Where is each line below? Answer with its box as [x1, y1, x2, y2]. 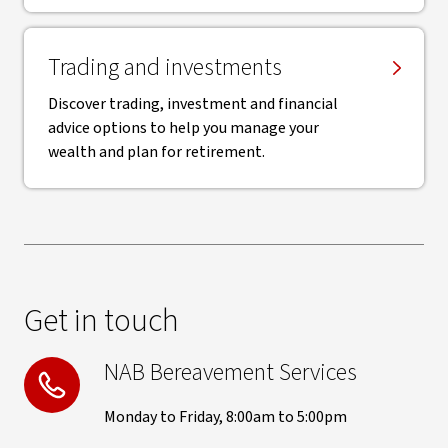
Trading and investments [48, 50, 282, 85]
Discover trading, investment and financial [48, 93, 338, 115]
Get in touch [24, 298, 179, 344]
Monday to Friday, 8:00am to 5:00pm [104, 406, 347, 428]
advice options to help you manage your [48, 117, 319, 139]
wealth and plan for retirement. [48, 141, 265, 163]
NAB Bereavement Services [104, 355, 357, 390]
